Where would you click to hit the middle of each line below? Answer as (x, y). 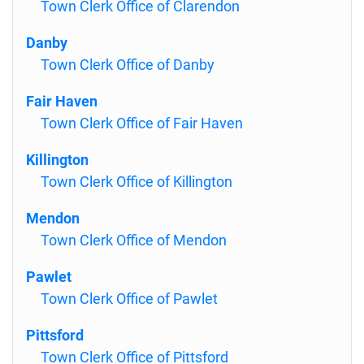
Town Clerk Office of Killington (136, 182)
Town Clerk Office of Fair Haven (142, 123)
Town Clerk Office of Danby (128, 65)
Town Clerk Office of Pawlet (129, 299)
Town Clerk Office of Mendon (134, 240)
